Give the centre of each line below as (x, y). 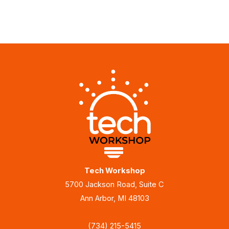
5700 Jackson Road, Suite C (114, 185)
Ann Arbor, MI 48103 (114, 199)
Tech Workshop (114, 171)
